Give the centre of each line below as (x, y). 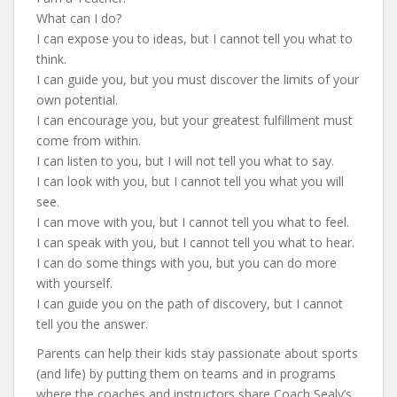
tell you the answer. (92, 323)
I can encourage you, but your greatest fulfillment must (195, 120)
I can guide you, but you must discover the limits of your (198, 79)
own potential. (77, 99)
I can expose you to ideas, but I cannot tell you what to (195, 38)
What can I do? (79, 18)
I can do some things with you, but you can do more (187, 262)
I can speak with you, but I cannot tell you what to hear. (195, 242)
